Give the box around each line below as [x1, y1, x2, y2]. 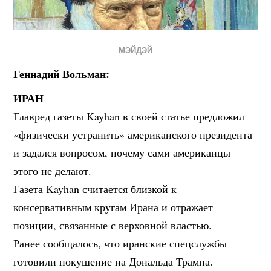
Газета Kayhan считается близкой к [13, 181, 177, 197]
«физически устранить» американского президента [13, 127, 253, 142]
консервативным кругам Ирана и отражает [13, 200, 214, 215]
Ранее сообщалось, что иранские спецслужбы [13, 236, 227, 251]
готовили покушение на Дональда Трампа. [13, 254, 214, 269]
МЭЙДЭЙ [119, 46, 152, 56]
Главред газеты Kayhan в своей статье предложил [13, 109, 245, 124]
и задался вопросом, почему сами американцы [13, 145, 231, 160]
